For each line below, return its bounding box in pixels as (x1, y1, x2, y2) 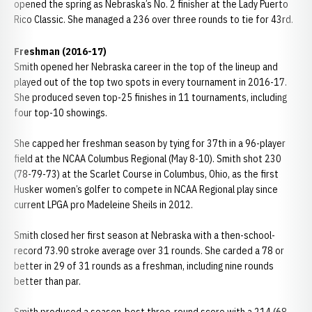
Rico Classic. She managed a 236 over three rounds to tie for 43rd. (14, 13, 293, 26)
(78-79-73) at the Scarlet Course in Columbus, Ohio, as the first (14, 168, 279, 180)
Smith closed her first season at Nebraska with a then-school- (14, 229, 275, 242)
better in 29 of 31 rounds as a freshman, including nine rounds (14, 260, 274, 272)
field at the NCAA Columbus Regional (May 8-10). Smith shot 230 (14, 153, 281, 165)
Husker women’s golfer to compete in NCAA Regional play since (14, 183, 278, 196)
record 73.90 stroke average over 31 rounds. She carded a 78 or (14, 244, 284, 257)
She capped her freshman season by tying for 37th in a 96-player (14, 137, 286, 150)
